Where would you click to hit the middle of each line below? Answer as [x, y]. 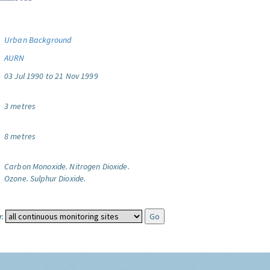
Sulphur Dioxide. [58, 178]
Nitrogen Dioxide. [99, 166]
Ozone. [16, 178]
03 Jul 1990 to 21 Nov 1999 [51, 76]
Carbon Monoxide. [36, 166]
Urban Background [38, 40]
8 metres [20, 136]
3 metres [20, 106]
